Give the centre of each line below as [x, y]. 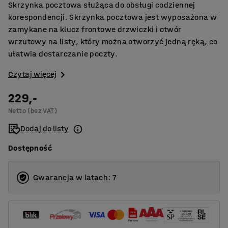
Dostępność [30, 148]
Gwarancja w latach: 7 [75, 178]
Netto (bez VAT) [33, 111]
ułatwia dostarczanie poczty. [63, 54]
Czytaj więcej [32, 74]
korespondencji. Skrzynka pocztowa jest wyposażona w [113, 17]
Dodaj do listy [45, 129]
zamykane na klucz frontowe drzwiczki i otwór [95, 29]
